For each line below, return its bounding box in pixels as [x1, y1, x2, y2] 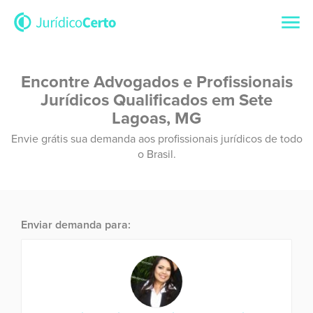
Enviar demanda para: [21, 218, 131, 232]
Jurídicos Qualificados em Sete [41, 90, 272, 110]
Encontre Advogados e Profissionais [20, 72, 293, 92]
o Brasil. [137, 147, 176, 161]
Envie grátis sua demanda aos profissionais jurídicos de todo [10, 132, 303, 146]
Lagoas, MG [112, 108, 201, 129]
